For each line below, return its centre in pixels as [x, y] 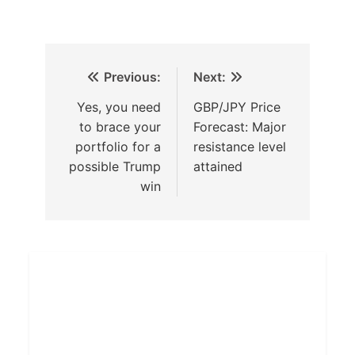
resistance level [240, 146]
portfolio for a [118, 146]
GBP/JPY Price [237, 107]
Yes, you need [119, 107]
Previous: [132, 76]
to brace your [120, 126]
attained [218, 166]
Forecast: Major [240, 126]
